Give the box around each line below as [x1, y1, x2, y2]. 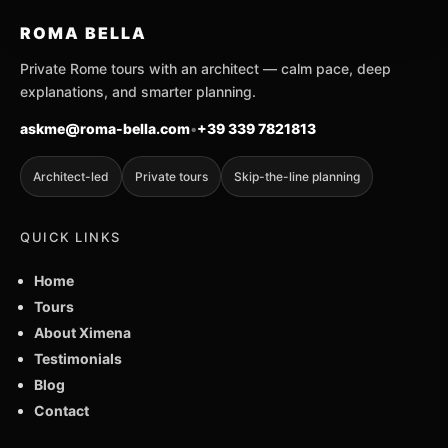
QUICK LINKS [20, 228, 121, 245]
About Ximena [34, 323, 131, 341]
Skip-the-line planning [234, 168, 360, 184]
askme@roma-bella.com [20, 119, 190, 137]
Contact [34, 401, 89, 419]
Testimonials [34, 349, 122, 367]
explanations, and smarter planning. [20, 82, 256, 100]
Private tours [135, 168, 208, 184]
